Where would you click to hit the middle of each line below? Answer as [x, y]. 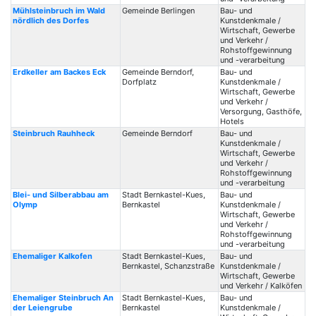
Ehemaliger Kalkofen [52, 256]
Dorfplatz [139, 82]
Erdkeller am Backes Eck [59, 72]
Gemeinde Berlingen [158, 11]
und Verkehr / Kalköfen [261, 286]
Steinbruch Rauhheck [53, 133]
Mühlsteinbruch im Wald [59, 11]
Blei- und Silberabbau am [60, 195]
